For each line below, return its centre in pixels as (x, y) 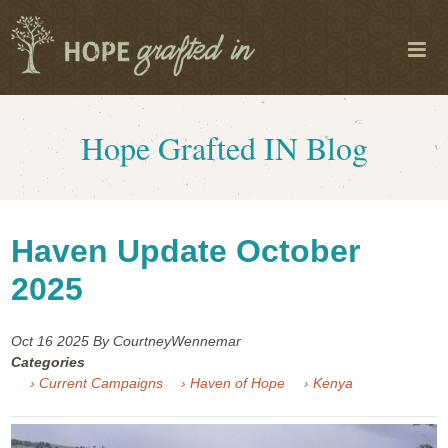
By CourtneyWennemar (167, 341)
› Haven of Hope (233, 383)
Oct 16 (34, 341)
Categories (48, 362)
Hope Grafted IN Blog (224, 147)
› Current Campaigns (96, 383)
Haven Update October (186, 251)
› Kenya (328, 383)
